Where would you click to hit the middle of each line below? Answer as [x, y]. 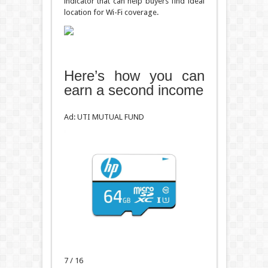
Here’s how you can [134, 76]
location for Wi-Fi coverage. [111, 13]
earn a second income [133, 90]
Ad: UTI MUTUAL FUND [104, 117]
